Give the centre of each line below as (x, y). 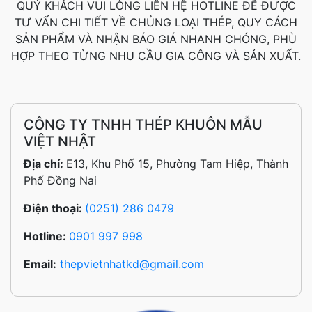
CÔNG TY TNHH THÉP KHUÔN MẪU (143, 124)
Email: (40, 264)
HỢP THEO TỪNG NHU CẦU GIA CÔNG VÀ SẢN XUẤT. (156, 55)
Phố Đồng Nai (60, 180)
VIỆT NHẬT (60, 141)
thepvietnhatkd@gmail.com (132, 264)
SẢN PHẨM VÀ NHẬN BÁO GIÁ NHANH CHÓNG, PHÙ (156, 39)
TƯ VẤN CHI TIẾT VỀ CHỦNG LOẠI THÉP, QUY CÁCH (156, 22)
